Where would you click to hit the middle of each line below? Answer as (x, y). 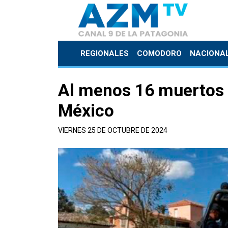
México (86, 111)
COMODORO (159, 53)
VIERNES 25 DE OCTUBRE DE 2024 (113, 130)
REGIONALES (105, 53)
